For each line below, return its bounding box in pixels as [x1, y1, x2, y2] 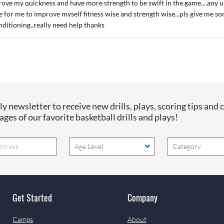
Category [172, 142, 201, 151]
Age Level [74, 142, 103, 151]
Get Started [12, 190, 52, 204]
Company [127, 190, 157, 204]
